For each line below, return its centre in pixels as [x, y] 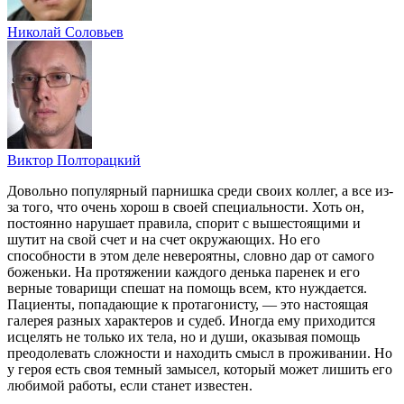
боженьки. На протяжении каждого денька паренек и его [184, 271]
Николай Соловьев [65, 32]
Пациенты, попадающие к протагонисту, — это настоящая [188, 304]
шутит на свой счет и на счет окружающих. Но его [164, 239]
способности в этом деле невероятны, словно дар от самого [191, 255]
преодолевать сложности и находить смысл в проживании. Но [200, 353]
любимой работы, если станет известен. [130, 385]
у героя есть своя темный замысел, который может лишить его [200, 369]
